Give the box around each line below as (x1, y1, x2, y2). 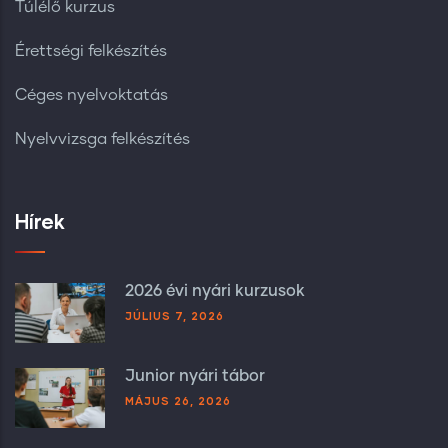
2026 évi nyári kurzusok (125, 282, 305, 299)
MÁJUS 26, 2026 (125, 393, 231, 407)
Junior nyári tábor (125, 367, 265, 384)
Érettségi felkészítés (15, 42, 167, 59)
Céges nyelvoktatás (15, 86, 168, 103)
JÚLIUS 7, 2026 (125, 308, 224, 322)
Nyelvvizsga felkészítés (15, 130, 190, 147)
